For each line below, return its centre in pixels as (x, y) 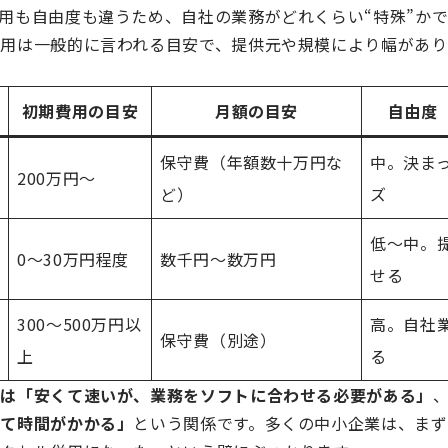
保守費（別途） (218, 340)
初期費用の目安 (80, 111)
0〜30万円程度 (73, 259)
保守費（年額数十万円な (252, 162)
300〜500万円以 (79, 324)
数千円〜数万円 (218, 259)
